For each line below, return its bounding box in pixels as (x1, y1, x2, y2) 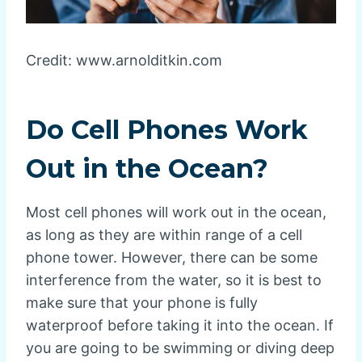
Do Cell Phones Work (26, 113, 308, 145)
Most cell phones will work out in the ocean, (26, 203, 326, 221)
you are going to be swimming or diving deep (26, 339, 335, 356)
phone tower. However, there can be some (26, 248, 318, 266)
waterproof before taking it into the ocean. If (26, 316, 334, 334)
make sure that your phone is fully (26, 293, 258, 311)
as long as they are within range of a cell (26, 225, 302, 243)
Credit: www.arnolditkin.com (26, 51, 222, 69)
